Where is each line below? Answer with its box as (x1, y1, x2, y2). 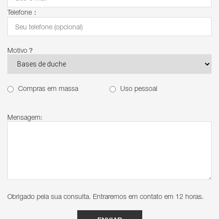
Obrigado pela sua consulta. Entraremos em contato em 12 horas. (7, 192, 204, 201)
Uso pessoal (120, 84, 157, 93)
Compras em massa (18, 84, 78, 93)
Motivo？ (7, 46, 34, 55)
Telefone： (7, 8, 39, 17)
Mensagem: (7, 113, 43, 122)
